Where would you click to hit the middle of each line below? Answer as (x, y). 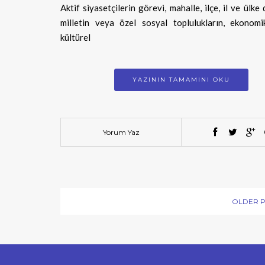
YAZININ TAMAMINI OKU (181, 79)
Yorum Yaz (121, 132)
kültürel (75, 37)
